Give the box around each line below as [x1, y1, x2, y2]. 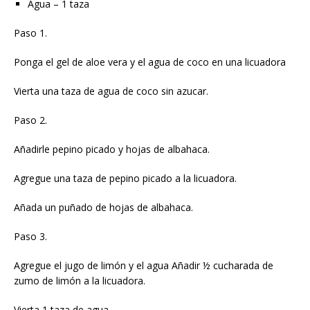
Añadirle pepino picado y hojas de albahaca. [14, 142, 210, 156]
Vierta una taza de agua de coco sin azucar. [14, 84, 208, 98]
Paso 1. [14, 26, 47, 39]
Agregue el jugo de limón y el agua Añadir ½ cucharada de [14, 258, 273, 272]
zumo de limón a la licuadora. [14, 273, 145, 287]
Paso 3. [14, 229, 47, 243]
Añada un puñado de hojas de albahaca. [14, 200, 193, 214]
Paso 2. [14, 113, 47, 127]
